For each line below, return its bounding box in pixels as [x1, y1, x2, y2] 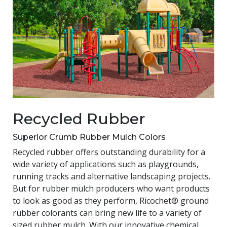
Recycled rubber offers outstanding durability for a [13, 146, 205, 158]
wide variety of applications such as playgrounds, [13, 158, 199, 170]
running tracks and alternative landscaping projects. [13, 170, 210, 182]
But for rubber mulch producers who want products [13, 182, 210, 194]
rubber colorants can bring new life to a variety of [13, 207, 202, 218]
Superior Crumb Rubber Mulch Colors [13, 132, 166, 142]
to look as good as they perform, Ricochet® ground [13, 195, 209, 206]
